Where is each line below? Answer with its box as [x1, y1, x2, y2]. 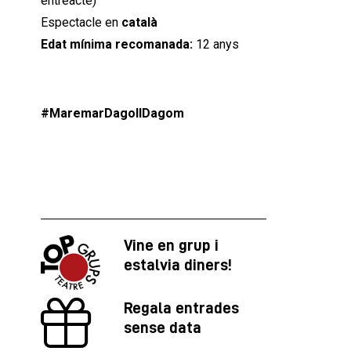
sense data [123, 317, 201, 336]
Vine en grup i [123, 235, 219, 254]
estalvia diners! [123, 255, 232, 273]
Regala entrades [123, 298, 239, 317]
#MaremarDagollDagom [41, 105, 184, 121]
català [121, 14, 157, 30]
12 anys [196, 36, 239, 52]
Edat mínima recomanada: [41, 36, 196, 52]
